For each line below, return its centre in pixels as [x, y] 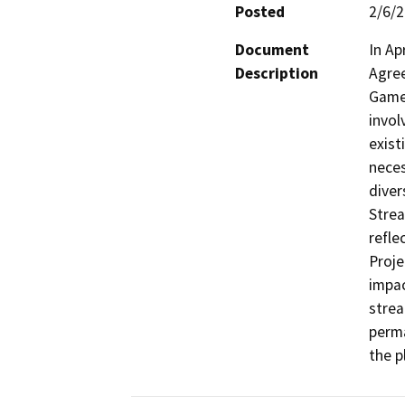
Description [277, 74]
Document [272, 50]
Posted [260, 12]
